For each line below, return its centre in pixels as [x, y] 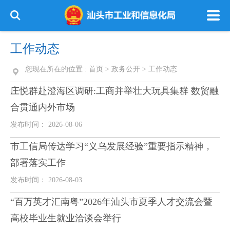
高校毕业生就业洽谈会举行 [66, 218]
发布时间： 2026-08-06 [46, 124]
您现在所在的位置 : [57, 69]
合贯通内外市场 [43, 107]
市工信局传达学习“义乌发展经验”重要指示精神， [111, 146]
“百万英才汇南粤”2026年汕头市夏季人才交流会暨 [111, 202]
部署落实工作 [38, 163]
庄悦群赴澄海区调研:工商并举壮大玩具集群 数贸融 [114, 91]
